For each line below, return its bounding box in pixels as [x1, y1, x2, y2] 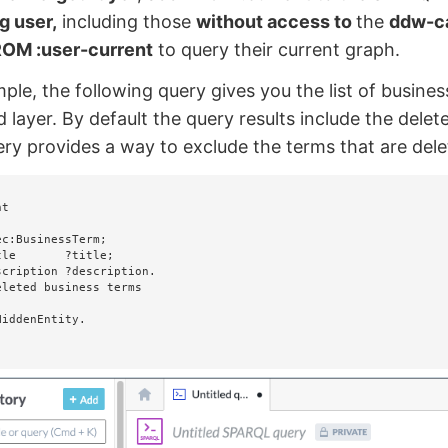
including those [57, 10, 197, 32]
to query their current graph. [153, 38, 401, 60]
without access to [196, 10, 357, 32]
